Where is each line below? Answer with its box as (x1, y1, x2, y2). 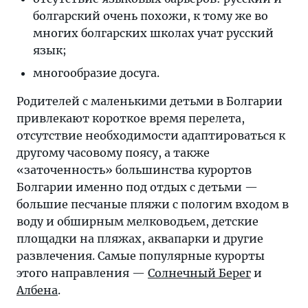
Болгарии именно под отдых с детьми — (16, 180, 258, 194)
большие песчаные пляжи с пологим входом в (16, 197, 289, 211)
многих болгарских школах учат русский (33, 26, 274, 40)
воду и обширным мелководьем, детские (16, 214, 258, 228)
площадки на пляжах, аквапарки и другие (16, 232, 263, 245)
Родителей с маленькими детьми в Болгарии (16, 94, 283, 108)
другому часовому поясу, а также (16, 146, 210, 159)
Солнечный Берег (148, 266, 251, 280)
